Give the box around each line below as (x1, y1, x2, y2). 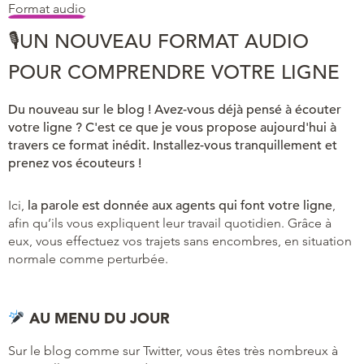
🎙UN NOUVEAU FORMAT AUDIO (8, 28, 309, 54)
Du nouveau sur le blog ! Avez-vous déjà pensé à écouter (8, 101, 341, 118)
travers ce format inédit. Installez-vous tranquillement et (8, 136, 337, 154)
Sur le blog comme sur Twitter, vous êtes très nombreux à (8, 342, 338, 358)
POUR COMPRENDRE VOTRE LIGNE (8, 59, 340, 84)
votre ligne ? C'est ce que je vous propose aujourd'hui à (8, 119, 336, 136)
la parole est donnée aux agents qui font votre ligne (28, 197, 332, 214)
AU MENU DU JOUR (24, 308, 170, 327)
